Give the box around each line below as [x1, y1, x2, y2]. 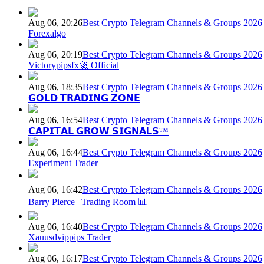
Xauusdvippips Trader [28, 232, 111, 242]
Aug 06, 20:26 [28, 17, 82, 28]
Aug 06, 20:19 [28, 49, 82, 60]
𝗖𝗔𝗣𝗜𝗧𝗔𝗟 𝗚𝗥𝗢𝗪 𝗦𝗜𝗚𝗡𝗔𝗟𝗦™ [28, 126, 169, 136]
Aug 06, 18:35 [28, 81, 82, 92]
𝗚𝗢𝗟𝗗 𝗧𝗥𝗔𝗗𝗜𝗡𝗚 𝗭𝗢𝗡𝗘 [28, 93, 140, 103]
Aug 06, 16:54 [28, 114, 82, 125]
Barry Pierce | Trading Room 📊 [28, 196, 147, 207]
